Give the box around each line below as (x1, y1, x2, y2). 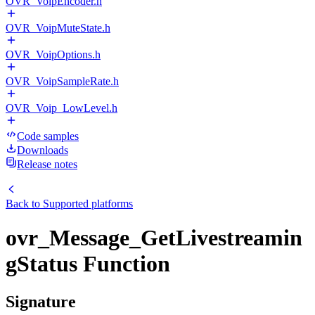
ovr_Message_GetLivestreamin (6, 225, 302, 251)
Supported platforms (43, 198, 133, 210)
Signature (6, 292, 76, 311)
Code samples (17, 130, 79, 142)
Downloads (17, 144, 68, 156)
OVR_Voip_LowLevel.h (6, 102, 117, 114)
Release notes (17, 158, 77, 170)
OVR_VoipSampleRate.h (6, 75, 119, 87)
